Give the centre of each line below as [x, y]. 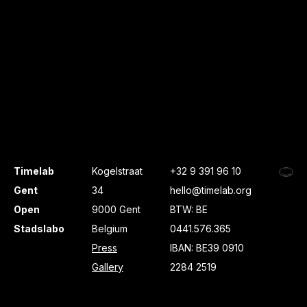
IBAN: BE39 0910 [207, 248]
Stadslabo [39, 229]
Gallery [108, 267]
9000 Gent [116, 209]
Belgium [110, 229]
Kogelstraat [117, 171]
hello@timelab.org [211, 190]
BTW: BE [189, 209]
